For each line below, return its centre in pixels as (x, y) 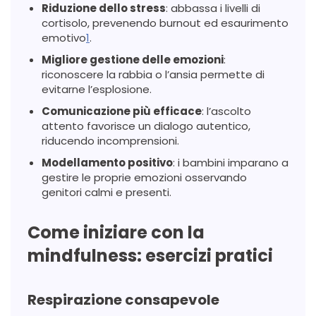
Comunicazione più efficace (122, 111)
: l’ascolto (226, 111)
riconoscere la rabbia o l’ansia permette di (153, 74)
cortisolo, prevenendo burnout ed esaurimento (165, 23)
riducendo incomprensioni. (110, 140)
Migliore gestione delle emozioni (133, 59)
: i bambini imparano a (231, 162)
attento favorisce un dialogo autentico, (146, 126)
